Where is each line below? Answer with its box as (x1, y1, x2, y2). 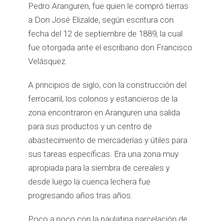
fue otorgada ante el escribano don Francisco (28, 42, 193, 52)
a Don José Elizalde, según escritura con (28, 15, 174, 25)
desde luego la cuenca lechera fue (28, 177, 151, 186)
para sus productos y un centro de (28, 121, 152, 131)
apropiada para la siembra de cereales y (28, 163, 170, 173)
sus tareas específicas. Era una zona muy (28, 149, 179, 159)
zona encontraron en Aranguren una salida (28, 108, 181, 117)
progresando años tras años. (28, 190, 133, 200)
